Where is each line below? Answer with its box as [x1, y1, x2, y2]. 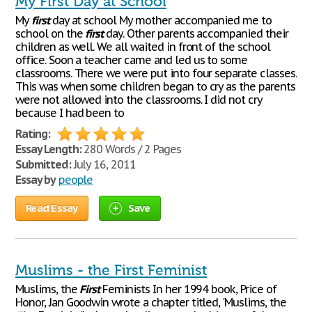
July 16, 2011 [70, 157, 136, 171]
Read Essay [26, 201, 78, 214]
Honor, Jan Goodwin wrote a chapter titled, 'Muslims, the [15, 295, 286, 309]
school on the [15, 26, 86, 40]
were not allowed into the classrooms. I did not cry [15, 93, 262, 107]
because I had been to [15, 106, 125, 120]
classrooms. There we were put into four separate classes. [15, 66, 297, 80]
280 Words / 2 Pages [81, 142, 181, 156]
